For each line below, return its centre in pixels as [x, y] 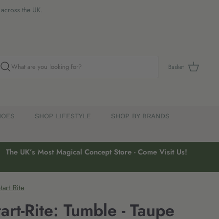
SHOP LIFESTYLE [63, 116]
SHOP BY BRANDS [140, 116]
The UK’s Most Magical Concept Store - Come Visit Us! [96, 152]
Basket [176, 67]
